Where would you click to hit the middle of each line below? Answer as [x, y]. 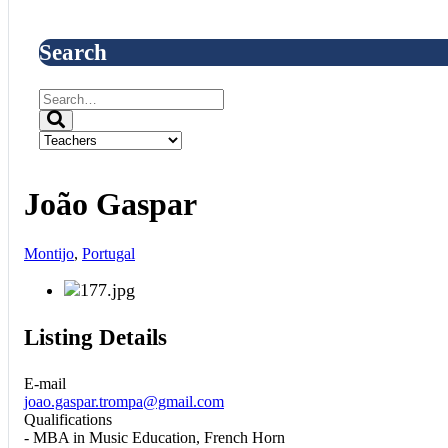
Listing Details [95, 337]
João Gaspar [110, 204]
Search [73, 51]
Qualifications [68, 419]
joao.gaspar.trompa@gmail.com [124, 401]
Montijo [49, 253]
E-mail [45, 383]
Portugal [108, 253]
